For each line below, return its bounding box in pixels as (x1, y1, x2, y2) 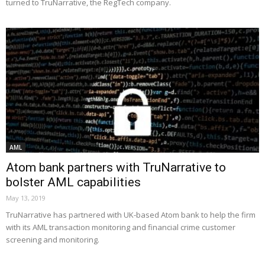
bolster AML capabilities (6, 175, 141, 190)
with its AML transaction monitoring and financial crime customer (6, 222, 235, 233)
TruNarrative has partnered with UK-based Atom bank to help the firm (6, 209, 256, 221)
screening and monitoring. (6, 234, 99, 245)
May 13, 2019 (6, 193, 46, 203)
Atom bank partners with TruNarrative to (6, 160, 226, 175)
